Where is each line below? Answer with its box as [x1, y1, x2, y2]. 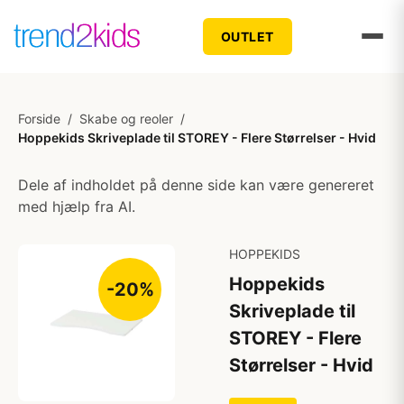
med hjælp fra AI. [18, 197, 135, 216]
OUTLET [220, 28, 274, 44]
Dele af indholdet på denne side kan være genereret [18, 176, 374, 194]
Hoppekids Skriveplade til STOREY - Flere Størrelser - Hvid [18, 130, 376, 145]
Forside [18, 111, 60, 126]
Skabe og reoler [79, 111, 173, 126]
